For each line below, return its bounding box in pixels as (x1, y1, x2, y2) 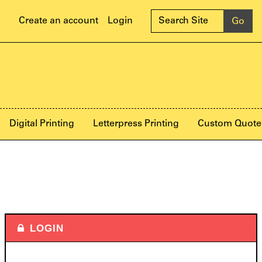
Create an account (19, 16, 98, 26)
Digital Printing (9, 119, 74, 129)
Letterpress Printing (93, 119, 179, 129)
